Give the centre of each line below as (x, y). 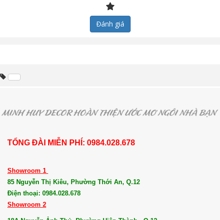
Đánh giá (110, 24)
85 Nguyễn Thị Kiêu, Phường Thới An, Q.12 (74, 182)
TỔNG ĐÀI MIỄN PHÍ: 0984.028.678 (71, 143)
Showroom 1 (28, 171)
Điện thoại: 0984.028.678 (45, 193)
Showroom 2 (27, 205)
